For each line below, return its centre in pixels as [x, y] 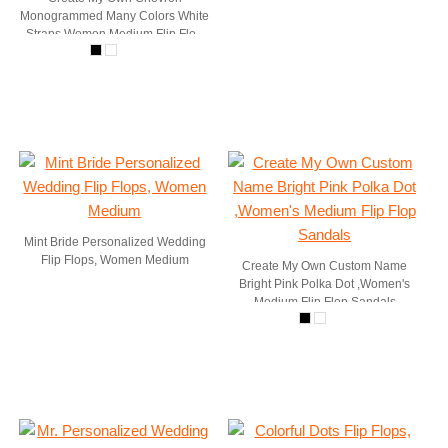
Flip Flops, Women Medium [114, 260]
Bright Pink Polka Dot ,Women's [325, 284]
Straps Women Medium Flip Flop [115, 34]
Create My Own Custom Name [325, 266]
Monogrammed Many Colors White [63, 16]
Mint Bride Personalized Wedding [114, 242]
